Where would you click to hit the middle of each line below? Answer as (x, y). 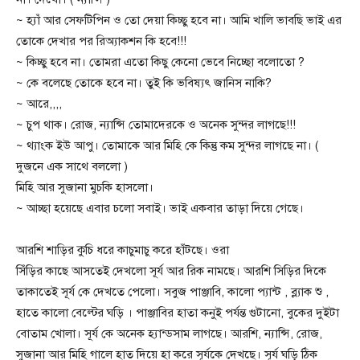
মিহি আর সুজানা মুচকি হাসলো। (85, 187)
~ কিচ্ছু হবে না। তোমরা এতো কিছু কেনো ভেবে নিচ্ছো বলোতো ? (160, 61)
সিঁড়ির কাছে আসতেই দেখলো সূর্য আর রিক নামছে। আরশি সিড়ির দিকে (171, 270)
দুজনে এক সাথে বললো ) (72, 166)
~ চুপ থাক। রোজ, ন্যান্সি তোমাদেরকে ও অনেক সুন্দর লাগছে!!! (156, 124)
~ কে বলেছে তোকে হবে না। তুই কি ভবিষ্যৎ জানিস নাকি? (144, 82)
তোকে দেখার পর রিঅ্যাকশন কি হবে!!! (101, 41)
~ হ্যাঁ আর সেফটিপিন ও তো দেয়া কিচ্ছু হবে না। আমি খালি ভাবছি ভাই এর (179, 20)
